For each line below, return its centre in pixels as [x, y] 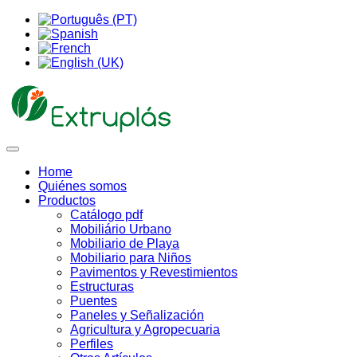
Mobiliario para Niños [131, 258]
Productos [67, 200]
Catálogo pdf [106, 215]
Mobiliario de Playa [125, 243]
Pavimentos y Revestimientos [154, 272]
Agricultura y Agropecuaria [145, 330]
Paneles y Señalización [137, 315]
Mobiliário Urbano [121, 229]
